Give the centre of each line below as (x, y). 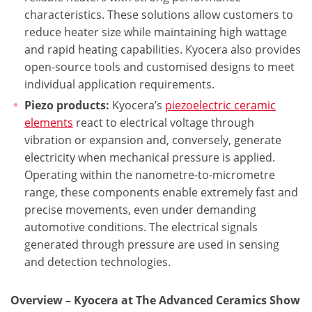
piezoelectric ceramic (220, 105)
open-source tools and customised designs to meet (159, 67)
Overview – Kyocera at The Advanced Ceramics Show (155, 300)
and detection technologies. (97, 262)
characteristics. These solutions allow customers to (159, 15)
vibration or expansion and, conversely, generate (153, 140)
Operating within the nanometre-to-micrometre (150, 175)
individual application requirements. (119, 84)
